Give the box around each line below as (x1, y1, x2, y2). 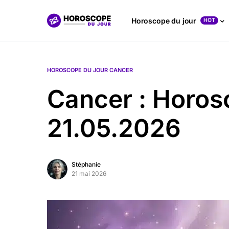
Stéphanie (72, 161, 101, 168)
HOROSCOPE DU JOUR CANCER (47, 66, 133, 74)
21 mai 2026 (72, 170, 106, 177)
